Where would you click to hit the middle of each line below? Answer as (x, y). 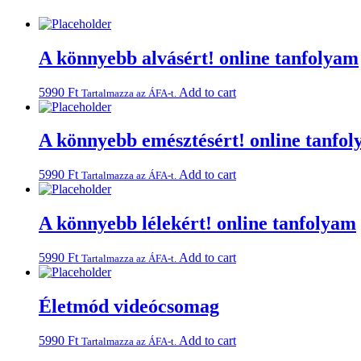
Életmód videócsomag (129, 307)
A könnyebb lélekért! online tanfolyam (197, 224)
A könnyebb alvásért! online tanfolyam (199, 58)
